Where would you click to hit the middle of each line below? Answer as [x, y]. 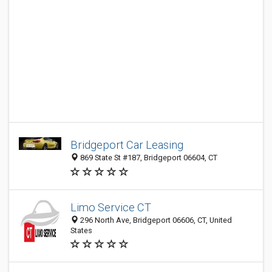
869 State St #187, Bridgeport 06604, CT [148, 158]
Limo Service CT [111, 207]
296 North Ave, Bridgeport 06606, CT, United [155, 220]
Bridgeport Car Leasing [127, 145]
